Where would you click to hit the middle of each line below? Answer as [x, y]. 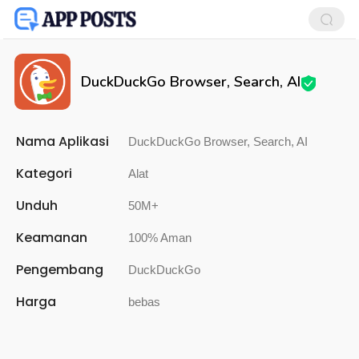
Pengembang [60, 270]
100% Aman [160, 238]
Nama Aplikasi [63, 141]
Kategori [44, 173]
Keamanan [52, 238]
